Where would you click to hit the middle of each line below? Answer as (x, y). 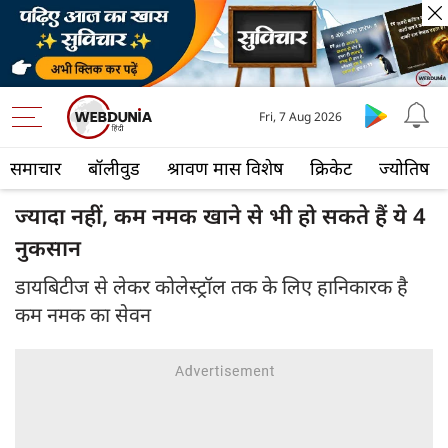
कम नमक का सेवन (83, 315)
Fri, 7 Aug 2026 (301, 117)
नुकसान (48, 247)
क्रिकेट (331, 168)
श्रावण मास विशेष (225, 168)
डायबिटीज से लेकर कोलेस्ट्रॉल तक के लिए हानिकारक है (211, 287)
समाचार (35, 168)
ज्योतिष (404, 168)
